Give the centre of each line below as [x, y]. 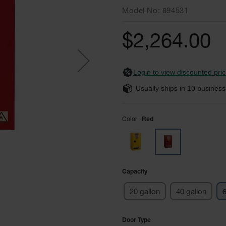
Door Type [136, 220]
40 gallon [191, 192]
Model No [140, 11]
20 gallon [145, 192]
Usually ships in [161, 88]
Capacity [135, 172]
